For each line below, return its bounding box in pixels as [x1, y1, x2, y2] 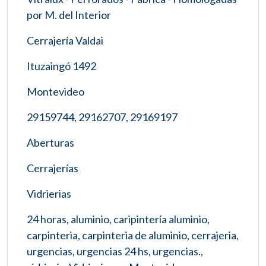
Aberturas [27, 135, 74, 149]
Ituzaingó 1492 [27, 59, 96, 72]
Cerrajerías [27, 161, 78, 175]
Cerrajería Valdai [27, 33, 103, 47]
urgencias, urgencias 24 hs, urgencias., [27, 244, 203, 258]
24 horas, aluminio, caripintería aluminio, [27, 212, 210, 226]
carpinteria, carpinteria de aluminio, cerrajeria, [27, 228, 239, 242]
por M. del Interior [27, 8, 111, 21]
